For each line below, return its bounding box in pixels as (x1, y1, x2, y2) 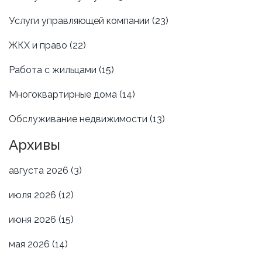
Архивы (9, 136, 60, 153)
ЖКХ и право (9, 39, 70, 51)
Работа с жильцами (9, 64, 99, 75)
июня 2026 (9, 213, 58, 225)
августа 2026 (9, 164, 71, 176)
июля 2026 (9, 189, 58, 201)
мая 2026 (9, 238, 52, 250)
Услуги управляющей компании (9, 15, 152, 26)
